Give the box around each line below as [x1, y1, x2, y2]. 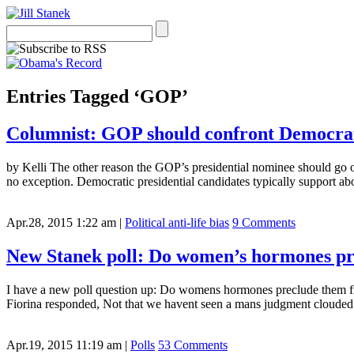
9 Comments [232, 215, 296, 229]
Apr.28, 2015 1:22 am [6, 215, 116, 229]
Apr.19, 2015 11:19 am [6, 337, 122, 352]
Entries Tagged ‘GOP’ [6, 85, 188, 107]
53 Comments [158, 337, 228, 352]
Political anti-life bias [125, 215, 229, 229]
